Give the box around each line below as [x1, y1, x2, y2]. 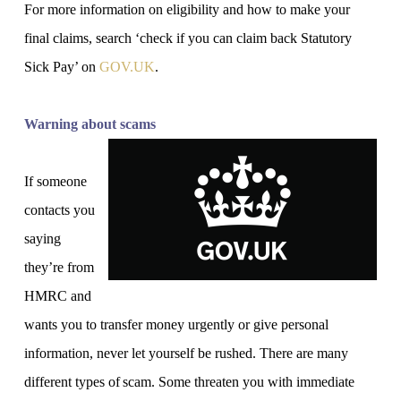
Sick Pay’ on [23, 59, 99, 75]
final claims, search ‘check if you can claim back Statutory [23, 30, 352, 47]
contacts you [23, 202, 95, 218]
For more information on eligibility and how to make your [23, 2, 350, 18]
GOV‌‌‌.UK [98, 59, 155, 75]
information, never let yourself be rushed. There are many [23, 346, 348, 362]
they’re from [23, 260, 94, 276]
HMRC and [23, 288, 91, 304]
